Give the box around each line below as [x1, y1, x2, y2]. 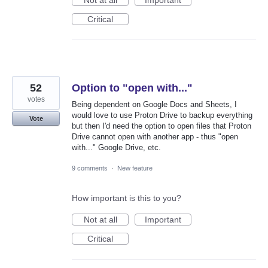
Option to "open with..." [72, 81, 193, 94]
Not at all [83, 215, 117, 225]
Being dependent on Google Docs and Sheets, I [72, 99, 237, 109]
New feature [117, 165, 153, 172]
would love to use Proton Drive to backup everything [72, 110, 252, 120]
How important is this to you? [72, 193, 181, 203]
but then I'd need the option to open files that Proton [72, 121, 251, 130]
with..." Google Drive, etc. [72, 142, 161, 152]
